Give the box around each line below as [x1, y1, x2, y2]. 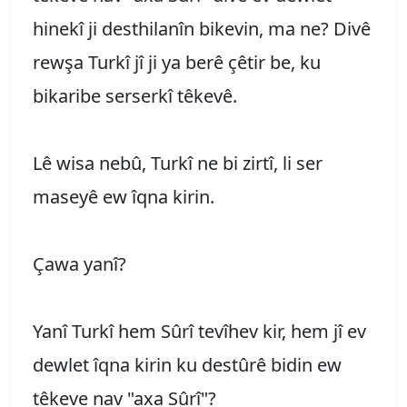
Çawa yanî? [33, 251, 126, 276]
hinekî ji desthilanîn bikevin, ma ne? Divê [33, 15, 371, 41]
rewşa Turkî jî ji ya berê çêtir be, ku [33, 49, 321, 74]
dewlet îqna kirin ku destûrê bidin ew [33, 352, 342, 377]
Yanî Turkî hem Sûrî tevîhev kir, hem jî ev [33, 318, 366, 343]
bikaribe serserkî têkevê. [33, 83, 237, 108]
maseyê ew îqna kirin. [33, 184, 214, 209]
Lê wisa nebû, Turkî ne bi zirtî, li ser [33, 150, 323, 175]
